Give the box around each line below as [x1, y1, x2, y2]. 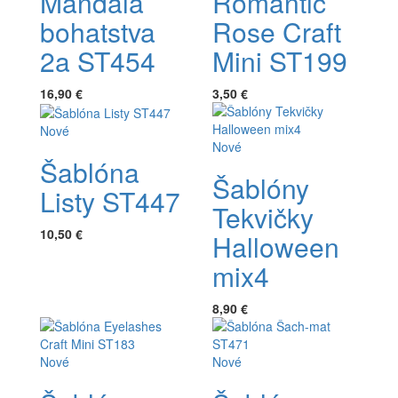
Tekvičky [212, 197, 314, 236]
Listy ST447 [40, 182, 180, 221]
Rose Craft [212, 12, 341, 51]
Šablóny [212, 168, 309, 207]
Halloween [212, 227, 339, 266]
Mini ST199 [212, 41, 347, 80]
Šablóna [40, 153, 139, 192]
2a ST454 [40, 41, 155, 80]
